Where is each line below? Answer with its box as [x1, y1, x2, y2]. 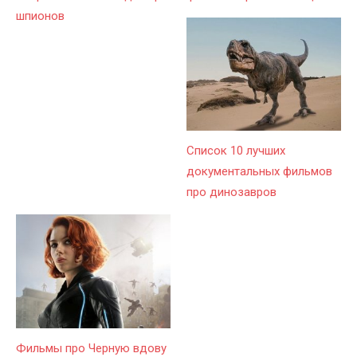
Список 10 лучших [186, 143, 285, 159]
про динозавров [186, 185, 277, 200]
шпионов [16, 9, 65, 24]
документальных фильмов [186, 164, 332, 179]
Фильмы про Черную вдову [16, 340, 167, 355]
